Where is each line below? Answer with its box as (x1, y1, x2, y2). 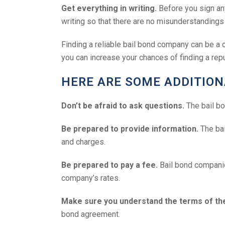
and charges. (61, 137, 105, 147)
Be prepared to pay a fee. (61, 160, 158, 170)
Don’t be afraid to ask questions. (61, 100, 184, 110)
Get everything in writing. (61, 3, 157, 13)
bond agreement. (61, 209, 120, 219)
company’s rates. (61, 173, 120, 183)
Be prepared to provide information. (61, 124, 198, 134)
